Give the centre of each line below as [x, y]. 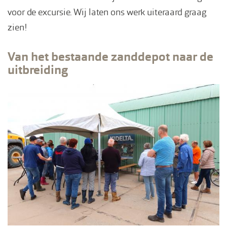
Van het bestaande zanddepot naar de [110, 57]
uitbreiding [38, 70]
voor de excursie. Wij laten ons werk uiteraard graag [107, 12]
